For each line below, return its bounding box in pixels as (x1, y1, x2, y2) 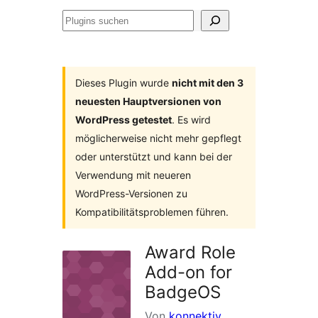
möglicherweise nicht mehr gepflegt (75, 132, 241, 144)
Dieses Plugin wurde (75, 77, 172, 89)
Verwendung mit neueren (75, 169, 191, 181)
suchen (62, 34, 99, 48)
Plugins (62, 13, 100, 27)
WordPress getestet (75, 114, 172, 126)
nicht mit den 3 (172, 77, 243, 89)
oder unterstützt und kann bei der (75, 150, 232, 163)
